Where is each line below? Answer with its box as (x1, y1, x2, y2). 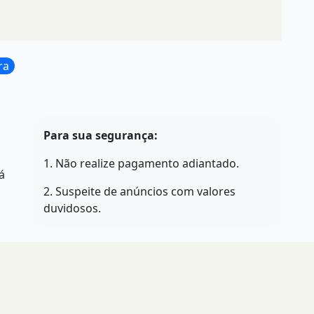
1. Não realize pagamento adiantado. (43, 155, 239, 171)
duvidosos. (43, 200, 101, 216)
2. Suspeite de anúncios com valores (43, 183, 235, 199)
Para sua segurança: (43, 127, 158, 143)
